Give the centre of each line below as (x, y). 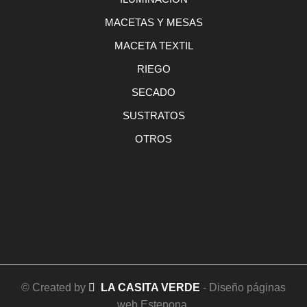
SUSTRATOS (153, 116)
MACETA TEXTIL (153, 46)
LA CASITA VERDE (150, 288)
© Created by (55, 288)
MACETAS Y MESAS (153, 23)
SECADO (153, 93)
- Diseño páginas (243, 288)
